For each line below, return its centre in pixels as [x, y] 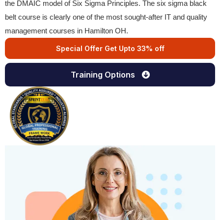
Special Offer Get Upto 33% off [110, 48]
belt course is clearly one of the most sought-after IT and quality [106, 17]
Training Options [104, 75]
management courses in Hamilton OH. [67, 31]
